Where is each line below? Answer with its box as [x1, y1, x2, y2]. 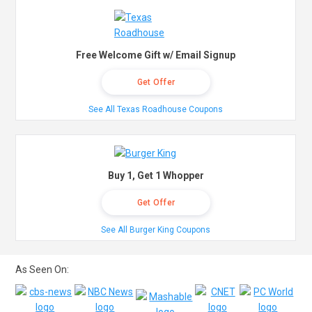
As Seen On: [15, 264, 70, 276]
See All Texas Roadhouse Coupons [88, 104, 224, 115]
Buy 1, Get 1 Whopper [107, 170, 204, 182]
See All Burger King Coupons [101, 225, 211, 235]
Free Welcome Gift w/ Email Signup [76, 49, 236, 61]
